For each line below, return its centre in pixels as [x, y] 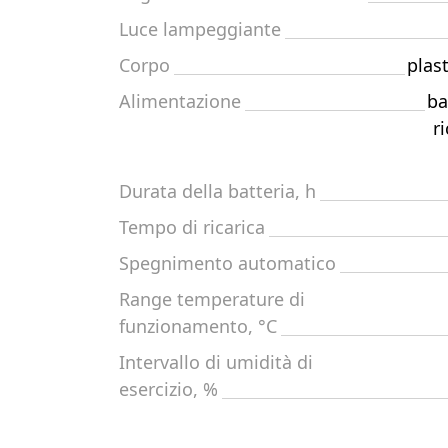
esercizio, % [168, 389]
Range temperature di [212, 299]
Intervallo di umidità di [216, 362]
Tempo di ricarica [192, 227]
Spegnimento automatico [227, 263]
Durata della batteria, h [217, 191]
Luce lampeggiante [200, 29]
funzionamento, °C [198, 326]
